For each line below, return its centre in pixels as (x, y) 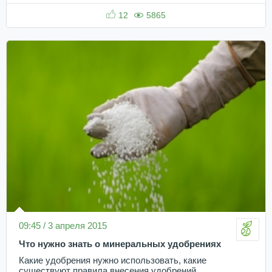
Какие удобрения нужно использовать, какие (113, 260)
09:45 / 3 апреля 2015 (63, 225)
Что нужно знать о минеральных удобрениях (120, 244)
